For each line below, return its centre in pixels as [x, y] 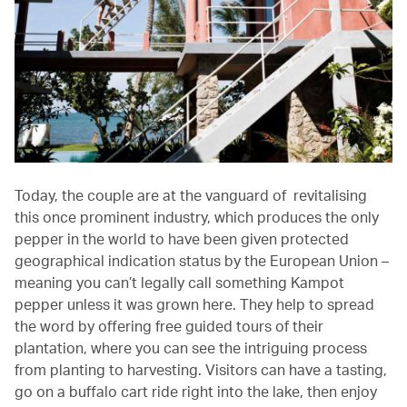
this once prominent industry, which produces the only [197, 216]
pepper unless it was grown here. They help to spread [194, 303]
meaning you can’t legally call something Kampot [179, 282]
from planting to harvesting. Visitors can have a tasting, [201, 369]
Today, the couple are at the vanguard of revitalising [191, 194]
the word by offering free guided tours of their [169, 325]
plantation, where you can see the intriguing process [191, 347]
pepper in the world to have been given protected [182, 238]
